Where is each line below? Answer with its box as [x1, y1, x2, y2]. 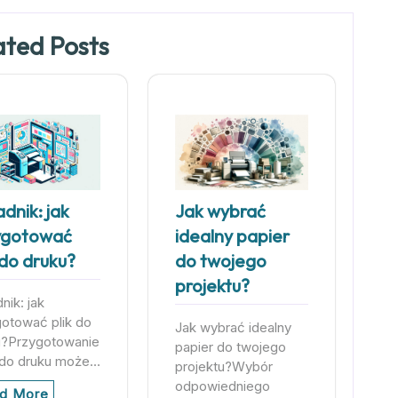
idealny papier [175, 225, 290, 248]
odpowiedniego [175, 378, 270, 395]
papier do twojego [175, 338, 286, 356]
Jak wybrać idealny [175, 319, 291, 337]
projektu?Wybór [175, 358, 273, 376]
